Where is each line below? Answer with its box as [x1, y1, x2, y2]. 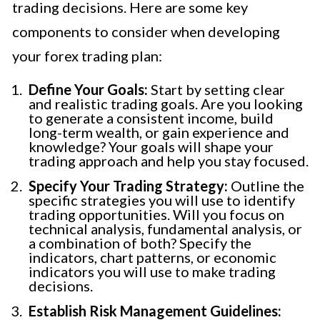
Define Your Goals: [29, 80, 148, 98]
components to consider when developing [12, 22, 280, 40]
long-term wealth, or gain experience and [29, 123, 289, 141]
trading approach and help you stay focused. [29, 151, 309, 169]
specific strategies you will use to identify [29, 191, 295, 209]
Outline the [228, 176, 304, 194]
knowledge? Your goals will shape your [29, 137, 274, 155]
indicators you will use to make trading [29, 262, 276, 280]
